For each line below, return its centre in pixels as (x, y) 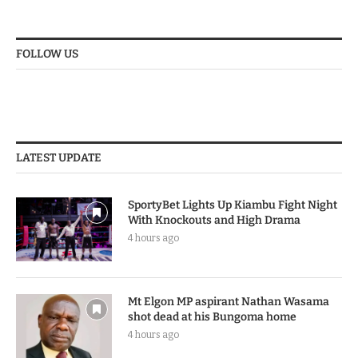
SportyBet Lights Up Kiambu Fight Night (233, 205)
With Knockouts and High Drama (214, 220)
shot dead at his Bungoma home (212, 316)
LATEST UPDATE (59, 157)
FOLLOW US (47, 54)
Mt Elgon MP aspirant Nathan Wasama (229, 301)
